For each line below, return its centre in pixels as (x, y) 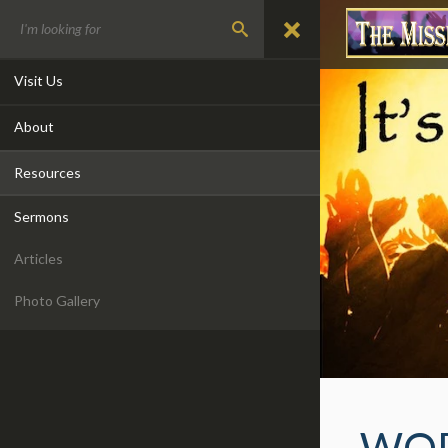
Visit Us (38, 80)
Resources (47, 172)
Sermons (41, 216)
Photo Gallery (57, 300)
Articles (38, 258)
